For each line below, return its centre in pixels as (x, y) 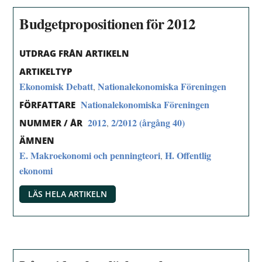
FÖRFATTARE (48, 104)
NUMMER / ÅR (51, 123)
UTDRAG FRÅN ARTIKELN (75, 54)
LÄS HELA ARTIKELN (68, 194)
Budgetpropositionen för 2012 (108, 24)
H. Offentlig (188, 156)
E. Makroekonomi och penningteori (90, 156)
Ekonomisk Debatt (56, 86)
